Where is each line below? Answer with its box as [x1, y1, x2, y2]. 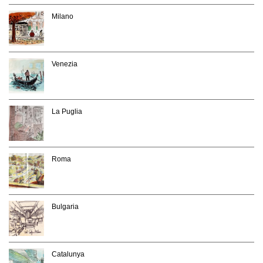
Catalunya [52, 249, 85, 258]
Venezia [52, 59, 77, 68]
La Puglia [52, 107, 82, 116]
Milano [52, 12, 73, 21]
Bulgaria [52, 202, 79, 211]
